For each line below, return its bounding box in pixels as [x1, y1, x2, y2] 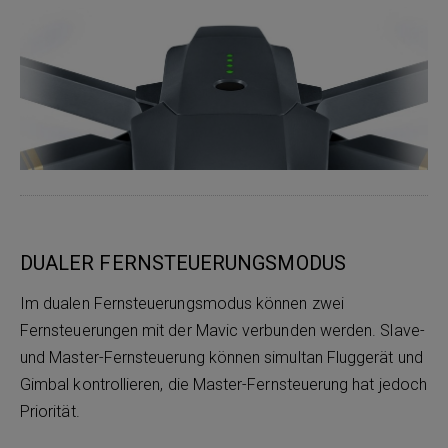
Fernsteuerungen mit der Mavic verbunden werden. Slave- [20, 321, 425, 341]
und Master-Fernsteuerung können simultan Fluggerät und [20, 348, 423, 368]
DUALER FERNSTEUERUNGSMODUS [20, 251, 346, 276]
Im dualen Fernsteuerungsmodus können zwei [20, 294, 344, 314]
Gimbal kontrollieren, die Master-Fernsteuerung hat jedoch [20, 375, 427, 395]
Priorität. [20, 402, 80, 422]
